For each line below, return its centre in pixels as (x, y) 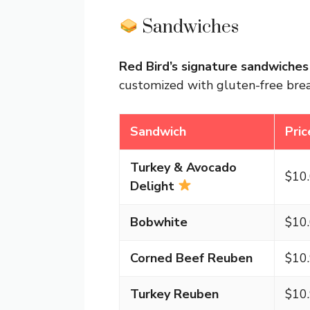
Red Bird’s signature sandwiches (214, 66)
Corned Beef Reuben (191, 258)
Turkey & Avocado (183, 167)
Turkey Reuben (174, 294)
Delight (152, 186)
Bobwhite (159, 222)
